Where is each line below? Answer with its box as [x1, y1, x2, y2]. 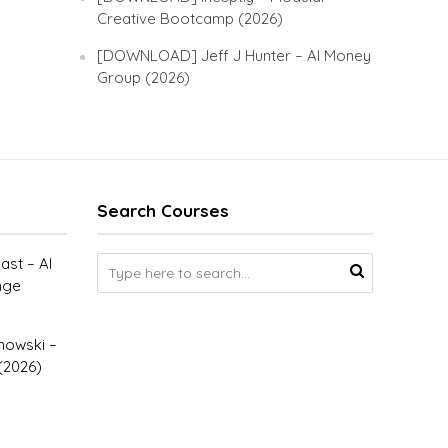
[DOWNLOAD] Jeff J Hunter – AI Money [97, 46, 372, 65]
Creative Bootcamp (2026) [97, 9, 284, 28]
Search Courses [96, 200, 229, 221]
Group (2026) [97, 68, 191, 87]
